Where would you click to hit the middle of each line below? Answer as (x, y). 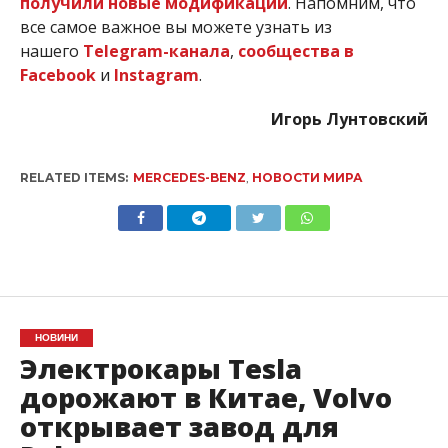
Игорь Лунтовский (350, 118)
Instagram (156, 74)
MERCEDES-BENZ (189, 177)
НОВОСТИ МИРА (307, 177)
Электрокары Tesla (160, 368)
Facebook (57, 74)
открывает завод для (179, 426)
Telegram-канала (156, 50)
